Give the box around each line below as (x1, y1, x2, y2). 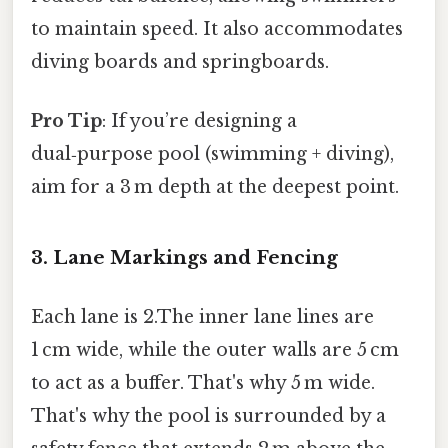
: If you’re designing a (102, 110, 297, 133)
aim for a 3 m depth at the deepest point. (31, 176, 399, 199)
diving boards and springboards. (31, 50, 329, 73)
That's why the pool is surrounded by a (31, 405, 386, 428)
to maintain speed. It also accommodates (31, 17, 403, 40)
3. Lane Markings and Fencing (31, 245, 338, 269)
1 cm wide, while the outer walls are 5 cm (31, 339, 399, 362)
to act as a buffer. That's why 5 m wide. (31, 372, 375, 395)
